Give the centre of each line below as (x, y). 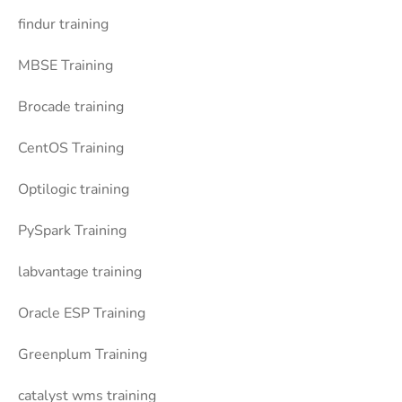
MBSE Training (66, 66)
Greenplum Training (83, 355)
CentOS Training (71, 149)
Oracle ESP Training (82, 314)
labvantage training (80, 272)
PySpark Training (72, 231)
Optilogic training (74, 190)
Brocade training (71, 107)
